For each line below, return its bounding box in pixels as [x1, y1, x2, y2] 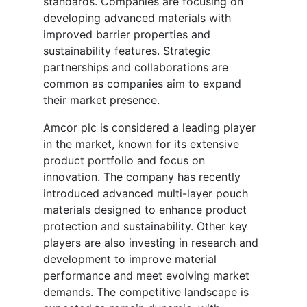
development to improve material [43, 252, 217, 267]
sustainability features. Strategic [43, 44, 210, 58]
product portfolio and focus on [43, 153, 205, 168]
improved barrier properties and [43, 27, 210, 42]
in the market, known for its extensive [43, 137, 239, 151]
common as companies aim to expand [43, 77, 241, 91]
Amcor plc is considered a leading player [43, 121, 256, 135]
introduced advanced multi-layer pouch [43, 186, 248, 201]
